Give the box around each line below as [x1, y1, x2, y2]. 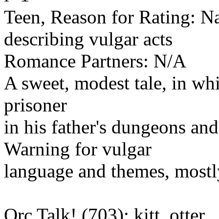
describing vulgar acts [4, 28, 173, 49]
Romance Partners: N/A [4, 50, 186, 71]
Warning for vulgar [4, 138, 152, 159]
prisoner [4, 94, 67, 115]
